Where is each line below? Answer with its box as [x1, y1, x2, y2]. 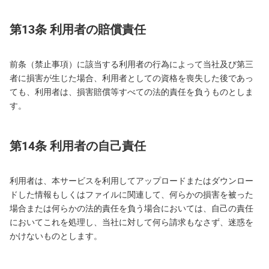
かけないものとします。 [10, 231, 102, 241]
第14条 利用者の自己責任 [10, 138, 146, 154]
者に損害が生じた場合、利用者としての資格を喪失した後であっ [10, 73, 253, 83]
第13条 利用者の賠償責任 [10, 21, 146, 37]
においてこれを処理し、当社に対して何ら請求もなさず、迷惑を [10, 217, 253, 228]
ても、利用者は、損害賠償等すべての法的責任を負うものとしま [10, 86, 253, 97]
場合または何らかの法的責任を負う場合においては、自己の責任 [10, 203, 253, 214]
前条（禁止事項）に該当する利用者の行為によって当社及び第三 [10, 59, 253, 70]
